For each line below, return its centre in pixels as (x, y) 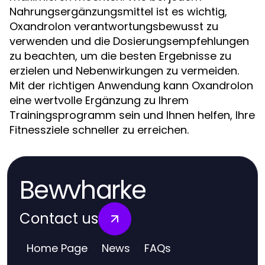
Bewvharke (83, 190)
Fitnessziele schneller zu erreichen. (99, 130)
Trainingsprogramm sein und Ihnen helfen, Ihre (132, 115)
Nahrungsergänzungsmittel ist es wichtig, (118, 11)
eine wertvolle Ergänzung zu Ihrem (99, 100)
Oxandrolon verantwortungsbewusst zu (114, 26)
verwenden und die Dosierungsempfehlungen (129, 41)
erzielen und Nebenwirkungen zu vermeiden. (124, 70)
